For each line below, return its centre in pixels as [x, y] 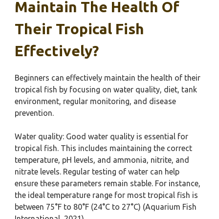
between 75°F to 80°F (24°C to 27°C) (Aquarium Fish [106, 207]
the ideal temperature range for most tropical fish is [106, 195]
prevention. [34, 113]
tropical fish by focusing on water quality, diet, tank [106, 89]
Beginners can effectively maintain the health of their [108, 78]
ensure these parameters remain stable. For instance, [108, 183]
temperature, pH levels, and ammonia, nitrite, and [102, 160]
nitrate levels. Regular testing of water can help [97, 172]
